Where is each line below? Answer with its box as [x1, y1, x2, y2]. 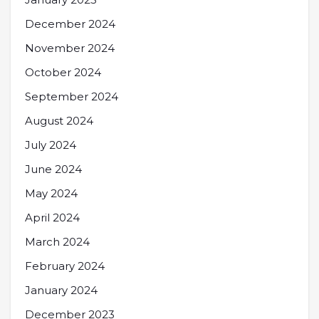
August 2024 [25, 114, 93, 128]
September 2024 [25, 90, 118, 104]
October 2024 [25, 66, 101, 80]
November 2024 [25, 41, 115, 56]
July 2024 [25, 138, 76, 152]
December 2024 [25, 17, 115, 31]
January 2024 [25, 283, 98, 298]
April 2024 [25, 211, 80, 225]
